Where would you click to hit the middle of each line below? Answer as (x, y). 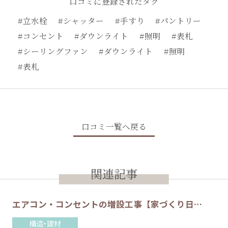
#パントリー (178, 21)
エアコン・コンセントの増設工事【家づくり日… (107, 204)
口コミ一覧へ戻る (114, 126)
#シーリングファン (53, 51)
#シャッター (81, 21)
